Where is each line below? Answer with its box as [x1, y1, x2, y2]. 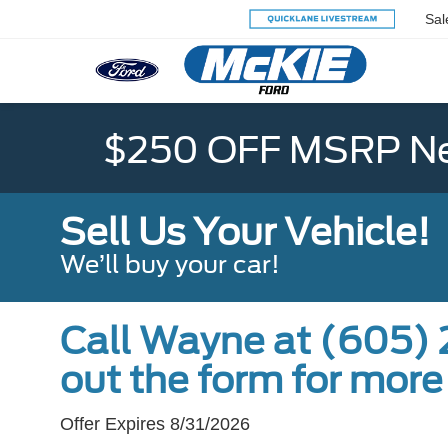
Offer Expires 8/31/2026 [60, 414, 250, 435]
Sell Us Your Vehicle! [60, 210, 430, 255]
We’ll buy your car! [60, 250, 280, 280]
